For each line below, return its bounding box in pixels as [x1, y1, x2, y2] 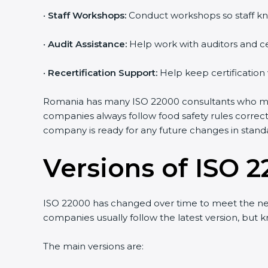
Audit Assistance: [48, 38, 127, 50]
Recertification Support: [48, 67, 157, 78]
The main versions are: [43, 240, 144, 252]
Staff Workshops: [48, 10, 126, 21]
